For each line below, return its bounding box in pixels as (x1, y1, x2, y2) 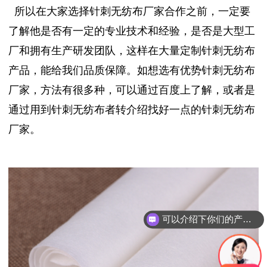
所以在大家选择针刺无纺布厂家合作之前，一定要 (14, 5, 250, 17)
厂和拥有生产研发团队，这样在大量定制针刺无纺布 (8, 44, 255, 57)
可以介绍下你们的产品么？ (242, 214, 252, 225)
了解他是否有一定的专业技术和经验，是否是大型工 (8, 24, 255, 37)
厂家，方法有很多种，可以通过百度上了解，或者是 (8, 83, 255, 96)
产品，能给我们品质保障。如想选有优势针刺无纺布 (8, 64, 255, 76)
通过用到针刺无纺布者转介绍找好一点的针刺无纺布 (8, 103, 255, 116)
